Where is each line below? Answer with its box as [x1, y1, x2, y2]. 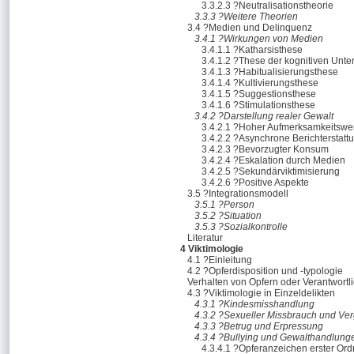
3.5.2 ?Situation [194, 210, 262, 221]
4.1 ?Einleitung [187, 254, 252, 265]
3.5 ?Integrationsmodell [187, 188, 288, 199]
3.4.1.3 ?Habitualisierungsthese [201, 66, 338, 77]
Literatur [187, 232, 223, 243]
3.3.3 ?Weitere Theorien [194, 11, 298, 22]
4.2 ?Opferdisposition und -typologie [187, 265, 343, 277]
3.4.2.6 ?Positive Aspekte [201, 177, 309, 188]
